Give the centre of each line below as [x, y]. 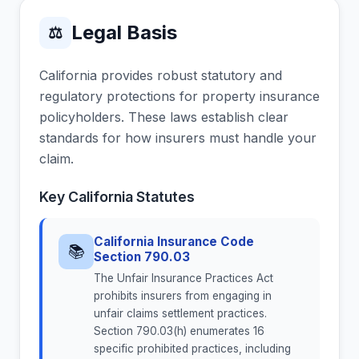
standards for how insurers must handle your [178, 138]
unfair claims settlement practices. [180, 314]
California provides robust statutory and [161, 76]
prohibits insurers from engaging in [183, 296]
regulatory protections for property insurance [179, 97]
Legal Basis [124, 33]
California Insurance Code [174, 242]
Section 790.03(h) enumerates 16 [179, 331]
